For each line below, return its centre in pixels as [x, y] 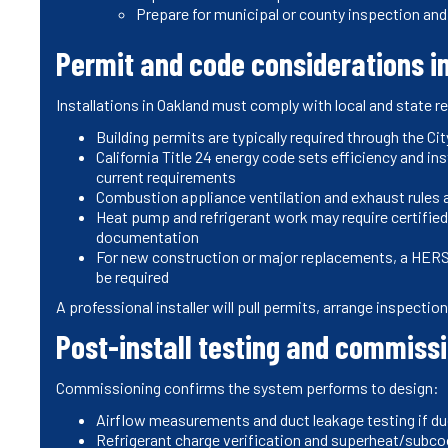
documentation [147, 236]
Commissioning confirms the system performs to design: [247, 387]
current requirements [166, 176]
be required [132, 276]
